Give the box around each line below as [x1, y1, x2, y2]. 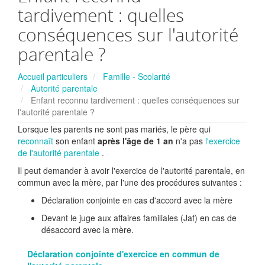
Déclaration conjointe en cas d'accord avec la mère [41, 194, 232, 206]
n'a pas [176, 135, 203, 147]
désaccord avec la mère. [41, 224, 134, 235]
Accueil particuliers [18, 70, 88, 82]
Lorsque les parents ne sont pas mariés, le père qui [18, 123, 211, 135]
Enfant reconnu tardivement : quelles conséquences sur [28, 94, 240, 106]
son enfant [56, 135, 95, 147]
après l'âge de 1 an [98, 135, 173, 147]
